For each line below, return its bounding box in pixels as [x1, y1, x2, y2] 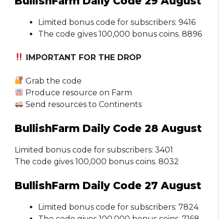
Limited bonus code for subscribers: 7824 [38, 202, 198, 212]
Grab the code [23, 76, 82, 86]
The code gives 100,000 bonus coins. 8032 [15, 156, 179, 166]
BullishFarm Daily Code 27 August [15, 179, 201, 192]
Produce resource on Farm [23, 88, 132, 97]
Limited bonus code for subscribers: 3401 [15, 145, 173, 154]
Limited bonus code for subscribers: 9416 [38, 17, 196, 27]
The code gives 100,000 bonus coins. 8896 [38, 29, 202, 39]
